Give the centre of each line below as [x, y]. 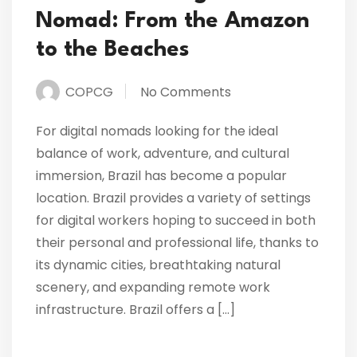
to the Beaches [113, 50]
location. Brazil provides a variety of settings [173, 198]
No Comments [186, 92]
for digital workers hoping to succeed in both [176, 220]
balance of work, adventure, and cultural [163, 153]
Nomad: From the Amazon [173, 21]
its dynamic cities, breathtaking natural [158, 265]
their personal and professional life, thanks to [177, 242]
